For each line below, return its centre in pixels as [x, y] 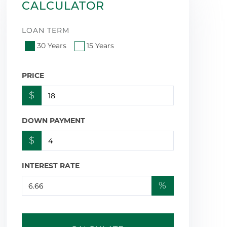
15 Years [100, 46]
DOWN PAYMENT [53, 121]
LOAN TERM [45, 30]
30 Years [51, 46]
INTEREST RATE [50, 166]
